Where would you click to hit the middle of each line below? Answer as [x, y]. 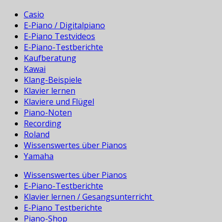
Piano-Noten [48, 113]
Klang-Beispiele [53, 80]
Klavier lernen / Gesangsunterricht [89, 197]
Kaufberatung [50, 58]
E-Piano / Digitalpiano [64, 26]
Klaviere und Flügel [59, 102]
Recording [43, 124]
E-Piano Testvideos [59, 36]
